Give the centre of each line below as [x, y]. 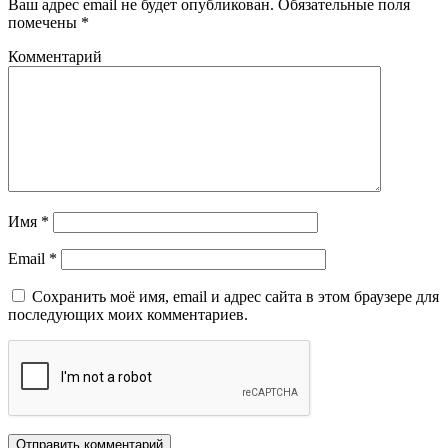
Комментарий [55, 56]
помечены [44, 22]
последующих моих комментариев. [128, 314]
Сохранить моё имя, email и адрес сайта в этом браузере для [235, 296]
